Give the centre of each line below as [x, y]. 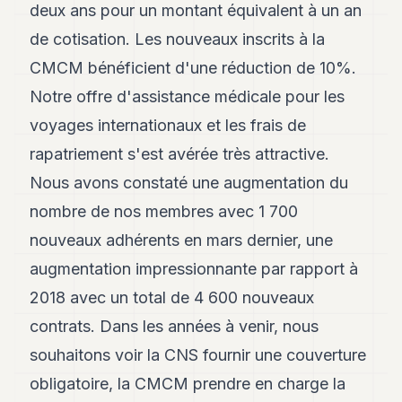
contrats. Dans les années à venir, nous [175, 326]
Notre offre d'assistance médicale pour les [188, 96]
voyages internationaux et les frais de [168, 125]
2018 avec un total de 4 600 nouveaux [172, 297]
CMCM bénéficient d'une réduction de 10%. [193, 68]
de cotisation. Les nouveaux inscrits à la [178, 39]
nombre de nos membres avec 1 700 [164, 211]
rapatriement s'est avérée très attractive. [180, 154]
